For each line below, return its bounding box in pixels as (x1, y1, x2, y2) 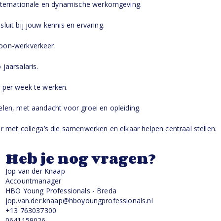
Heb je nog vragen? (5, 147, 156, 169)
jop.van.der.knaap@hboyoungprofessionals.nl (5, 196, 153, 205)
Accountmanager (5, 176, 62, 185)
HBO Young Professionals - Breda (5, 186, 116, 195)
